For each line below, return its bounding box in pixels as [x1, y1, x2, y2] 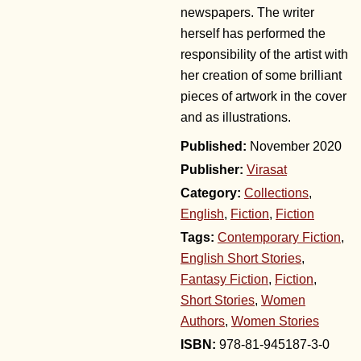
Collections [244, 186, 309, 201]
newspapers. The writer [180, 6, 314, 20]
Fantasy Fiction [180, 272, 268, 287]
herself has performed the [180, 27, 326, 41]
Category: [180, 186, 241, 201]
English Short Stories [180, 251, 301, 266]
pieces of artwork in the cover [180, 89, 346, 104]
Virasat [247, 163, 287, 177]
